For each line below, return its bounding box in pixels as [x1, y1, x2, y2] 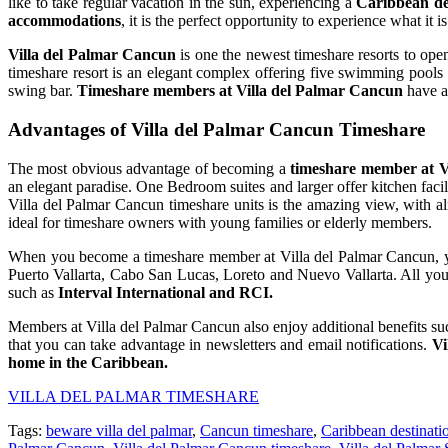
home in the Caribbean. [8, 353, 168, 371]
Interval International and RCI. [58, 283, 273, 301]
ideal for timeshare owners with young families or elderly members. [8, 213, 432, 231]
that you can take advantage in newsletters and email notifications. [8, 335, 432, 353]
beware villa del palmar [46, 421, 192, 439]
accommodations [8, 12, 121, 30]
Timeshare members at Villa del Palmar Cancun [77, 82, 403, 100]
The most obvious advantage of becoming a [8, 159, 291, 177]
